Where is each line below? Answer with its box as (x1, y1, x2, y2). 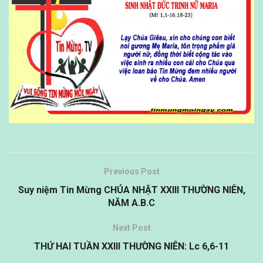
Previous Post (103, 166, 160, 176)
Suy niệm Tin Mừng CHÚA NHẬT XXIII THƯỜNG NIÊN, (18, 184, 245, 195)
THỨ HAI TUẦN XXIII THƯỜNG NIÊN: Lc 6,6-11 (34, 240, 229, 252)
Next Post (112, 222, 151, 232)
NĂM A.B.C (108, 197, 155, 208)
